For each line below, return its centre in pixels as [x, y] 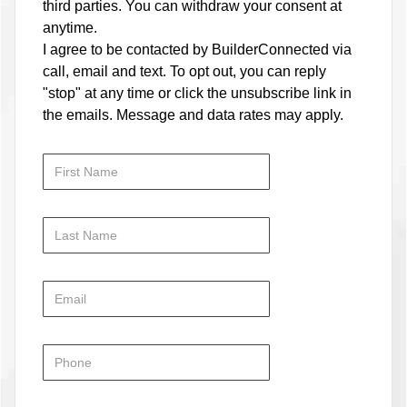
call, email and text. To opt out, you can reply [184, 72]
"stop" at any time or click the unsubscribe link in [197, 94]
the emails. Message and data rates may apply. [193, 115]
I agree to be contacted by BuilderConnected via [197, 50]
